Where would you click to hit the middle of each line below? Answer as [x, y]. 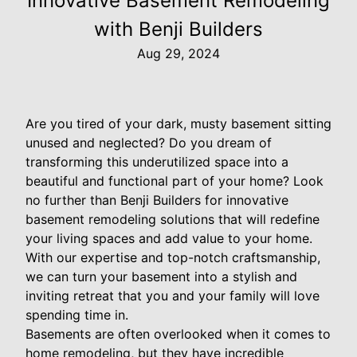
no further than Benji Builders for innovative [157, 200]
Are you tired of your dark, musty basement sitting [178, 124]
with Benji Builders [178, 29]
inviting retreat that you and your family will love [173, 296]
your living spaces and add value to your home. [169, 238]
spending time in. [77, 315]
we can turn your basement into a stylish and [161, 277]
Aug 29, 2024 [178, 53]
